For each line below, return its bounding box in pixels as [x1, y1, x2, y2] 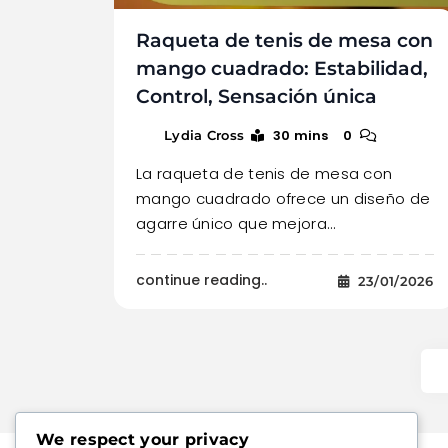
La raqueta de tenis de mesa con [136, 163, 393, 185]
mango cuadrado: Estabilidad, [136, 57, 428, 81]
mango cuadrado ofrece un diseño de [136, 188, 431, 210]
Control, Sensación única [136, 85, 377, 109]
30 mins [272, 126, 329, 146]
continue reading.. [136, 270, 267, 291]
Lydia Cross [164, 127, 245, 144]
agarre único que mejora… [136, 213, 336, 235]
